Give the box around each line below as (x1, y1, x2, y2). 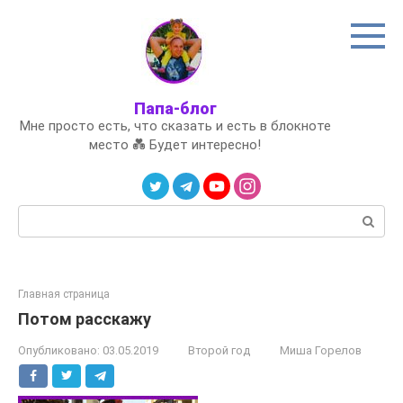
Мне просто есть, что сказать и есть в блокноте (19, 118, 331, 134)
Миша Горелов (280, 344, 362, 357)
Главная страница (18, 288, 110, 300)
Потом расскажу (18, 309, 151, 328)
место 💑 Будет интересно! (89, 137, 261, 153)
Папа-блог (133, 99, 217, 118)
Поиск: (18, 206, 60, 222)
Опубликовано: (18, 344, 100, 357)
